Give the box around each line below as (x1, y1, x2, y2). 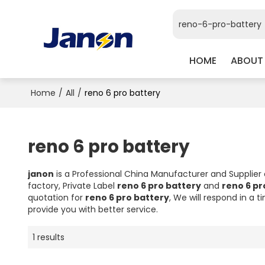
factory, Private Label (27, 179, 117, 192)
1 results (32, 231, 64, 243)
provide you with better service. (27, 203, 158, 215)
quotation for (27, 191, 85, 203)
